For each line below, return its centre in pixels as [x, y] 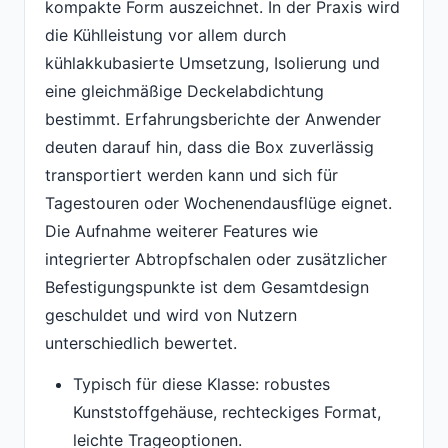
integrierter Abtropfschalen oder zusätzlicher [216, 258]
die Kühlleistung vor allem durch [165, 34]
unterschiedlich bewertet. [141, 342]
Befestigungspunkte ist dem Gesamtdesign [207, 286]
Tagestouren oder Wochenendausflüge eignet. [218, 202]
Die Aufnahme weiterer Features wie [181, 230]
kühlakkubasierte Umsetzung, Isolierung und [212, 62]
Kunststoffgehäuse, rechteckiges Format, [227, 412]
